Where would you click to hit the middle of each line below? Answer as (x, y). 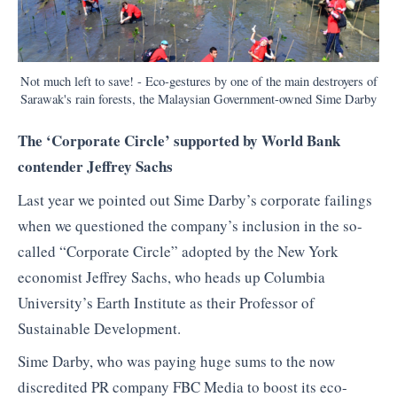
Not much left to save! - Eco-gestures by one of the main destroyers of (198, 82)
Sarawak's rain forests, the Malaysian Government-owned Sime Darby (198, 99)
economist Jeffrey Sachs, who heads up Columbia (171, 276)
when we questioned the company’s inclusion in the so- (190, 225)
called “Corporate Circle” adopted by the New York (178, 251)
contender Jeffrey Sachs (95, 167)
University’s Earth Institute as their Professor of (166, 302)
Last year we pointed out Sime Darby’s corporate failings (195, 199)
